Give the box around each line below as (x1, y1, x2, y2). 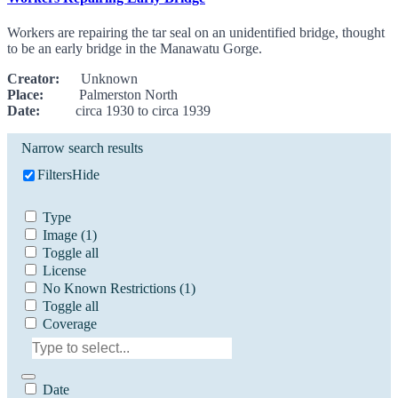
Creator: (7, 71, 60, 87)
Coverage (43, 316, 97, 332)
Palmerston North (44, 87, 178, 103)
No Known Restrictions (43, 281, 176, 297)
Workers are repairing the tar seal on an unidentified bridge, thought (7, 25, 385, 41)
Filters (36, 167, 72, 183)
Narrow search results (21, 140, 143, 156)
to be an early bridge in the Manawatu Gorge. (7, 41, 262, 57)
